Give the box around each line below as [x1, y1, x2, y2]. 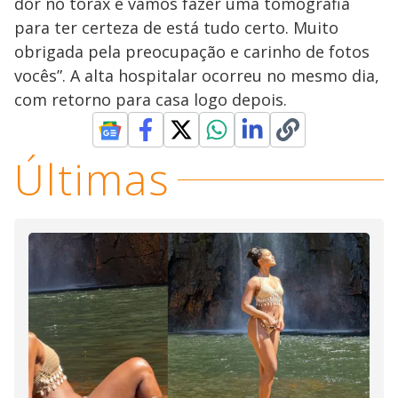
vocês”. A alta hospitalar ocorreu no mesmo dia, [14, 65, 379, 87]
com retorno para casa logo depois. [14, 89, 287, 111]
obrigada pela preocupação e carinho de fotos [14, 41, 370, 63]
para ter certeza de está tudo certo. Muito [14, 17, 338, 39]
